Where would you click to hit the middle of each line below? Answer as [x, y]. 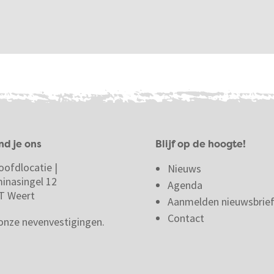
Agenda [185, 185]
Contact [187, 218]
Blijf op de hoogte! [202, 145]
